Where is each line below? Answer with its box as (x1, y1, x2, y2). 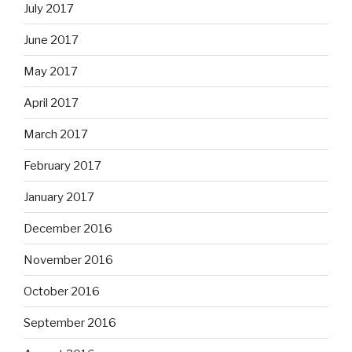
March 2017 (24, 126, 88, 141)
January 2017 (24, 189, 94, 204)
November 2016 (24, 252, 113, 267)
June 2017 (24, 32, 79, 47)
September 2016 (24, 315, 116, 330)
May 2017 (24, 64, 78, 79)
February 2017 (24, 158, 101, 173)
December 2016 (24, 221, 112, 236)
